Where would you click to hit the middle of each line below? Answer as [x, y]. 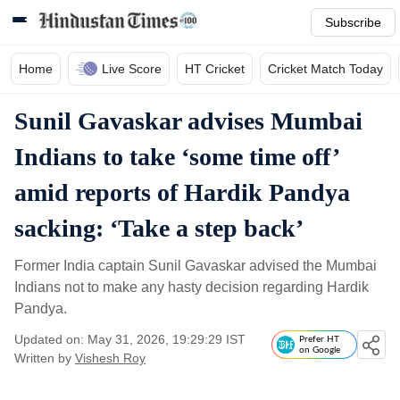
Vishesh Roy [110, 358]
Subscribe [353, 22]
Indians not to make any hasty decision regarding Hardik [192, 287]
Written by [43, 358]
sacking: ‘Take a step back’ [159, 228]
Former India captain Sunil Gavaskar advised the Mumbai [196, 266]
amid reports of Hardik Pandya [182, 192]
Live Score [132, 69]
